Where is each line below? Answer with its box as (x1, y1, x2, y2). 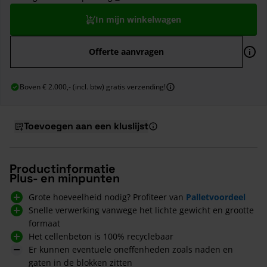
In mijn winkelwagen (95, 13, 181, 25)
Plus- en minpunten (10, 170, 120, 186)
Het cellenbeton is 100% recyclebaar (29, 230, 173, 242)
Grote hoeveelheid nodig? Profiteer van (29, 191, 186, 203)
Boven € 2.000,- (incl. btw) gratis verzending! (20, 81, 166, 92)
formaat (29, 217, 60, 229)
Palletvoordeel (186, 191, 246, 203)
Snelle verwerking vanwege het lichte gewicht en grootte (29, 204, 254, 216)
